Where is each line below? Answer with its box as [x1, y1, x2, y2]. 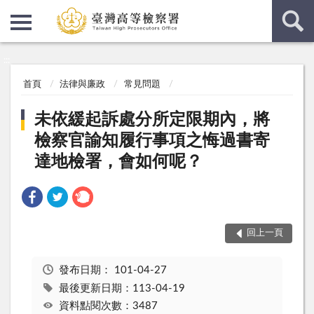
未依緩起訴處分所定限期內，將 [34, 111, 271, 128]
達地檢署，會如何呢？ [34, 153, 203, 170]
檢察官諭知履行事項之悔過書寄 [34, 132, 271, 149]
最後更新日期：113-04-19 [58, 282, 185, 294]
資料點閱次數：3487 [58, 301, 158, 312]
